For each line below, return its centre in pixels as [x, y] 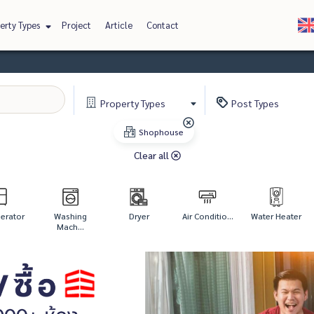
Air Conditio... [207, 216]
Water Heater [276, 216]
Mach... [70, 226]
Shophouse [161, 132]
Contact [162, 25]
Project [76, 25]
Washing [70, 216]
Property [120, 103]
